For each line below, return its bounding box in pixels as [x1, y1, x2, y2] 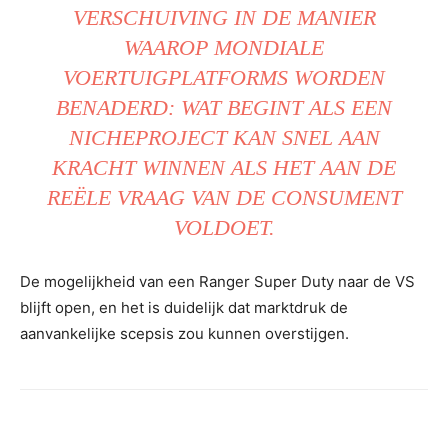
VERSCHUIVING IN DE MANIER [72, 4, 376, 30]
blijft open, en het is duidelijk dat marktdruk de [20, 297, 348, 317]
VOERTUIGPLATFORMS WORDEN [63, 64, 385, 90]
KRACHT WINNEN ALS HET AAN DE [52, 154, 396, 180]
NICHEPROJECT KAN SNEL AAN [68, 124, 380, 150]
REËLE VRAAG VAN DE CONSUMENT [46, 184, 402, 210]
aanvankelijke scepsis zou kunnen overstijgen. [20, 323, 349, 343]
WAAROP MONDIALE [124, 34, 324, 60]
